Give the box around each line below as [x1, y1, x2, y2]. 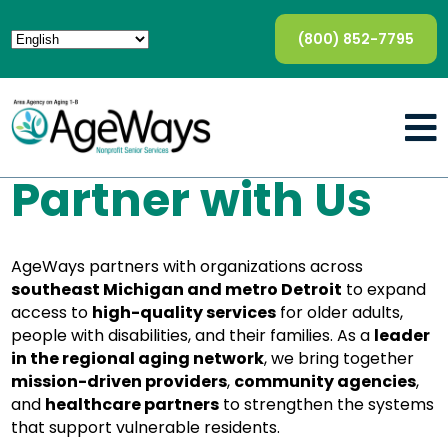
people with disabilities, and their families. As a [11, 324, 375, 347]
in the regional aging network [11, 347, 265, 370]
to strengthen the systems [219, 393, 435, 416]
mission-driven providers [11, 370, 228, 393]
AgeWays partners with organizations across [11, 255, 364, 278]
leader [374, 324, 431, 347]
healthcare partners [45, 393, 220, 416]
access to [11, 301, 93, 324]
